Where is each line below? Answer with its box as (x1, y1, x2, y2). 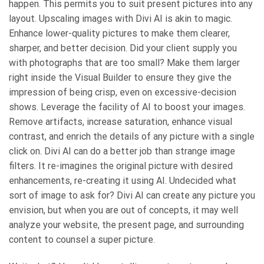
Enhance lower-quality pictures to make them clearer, (9, 27, 230, 39)
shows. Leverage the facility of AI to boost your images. (9, 101, 245, 113)
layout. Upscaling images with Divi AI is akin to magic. (9, 12, 232, 24)
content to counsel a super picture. (9, 233, 155, 245)
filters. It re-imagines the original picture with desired (9, 160, 233, 171)
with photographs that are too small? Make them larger (9, 57, 240, 68)
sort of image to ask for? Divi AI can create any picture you (9, 189, 255, 201)
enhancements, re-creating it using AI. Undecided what (9, 174, 236, 186)
